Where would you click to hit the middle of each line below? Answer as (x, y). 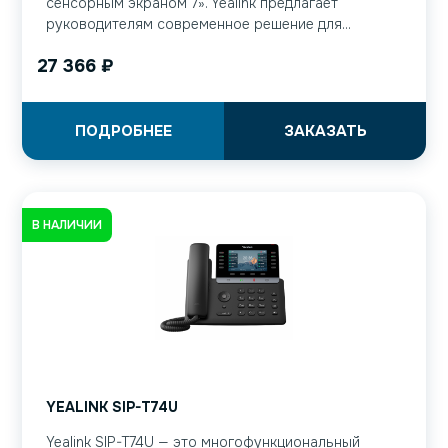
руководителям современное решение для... (198, 24)
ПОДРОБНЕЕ (123, 131)
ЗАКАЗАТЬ (325, 131)
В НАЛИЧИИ (67, 224)
